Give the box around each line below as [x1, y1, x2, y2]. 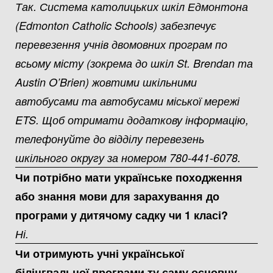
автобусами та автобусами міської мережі [15, 93, 239, 108]
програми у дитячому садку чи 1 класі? [15, 207, 228, 223]
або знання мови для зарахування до [15, 188, 219, 204]
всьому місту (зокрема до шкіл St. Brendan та [15, 55, 253, 71]
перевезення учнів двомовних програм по [15, 36, 227, 52]
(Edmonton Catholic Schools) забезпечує [15, 17, 216, 33]
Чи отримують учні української [15, 245, 184, 261]
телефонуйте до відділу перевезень [15, 130, 204, 146]
